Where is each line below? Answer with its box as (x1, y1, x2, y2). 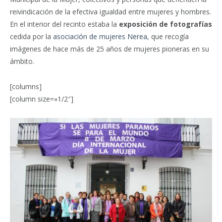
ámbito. (10, 56, 34, 66)
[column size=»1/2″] (10, 94, 73, 104)
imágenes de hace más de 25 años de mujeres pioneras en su (10, 44, 209, 54)
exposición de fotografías (119, 19, 212, 29)
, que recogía (147, 32, 189, 42)
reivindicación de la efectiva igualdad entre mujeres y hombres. (10, 7, 211, 17)
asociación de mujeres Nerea (53, 32, 147, 42)
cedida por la (10, 32, 53, 42)
